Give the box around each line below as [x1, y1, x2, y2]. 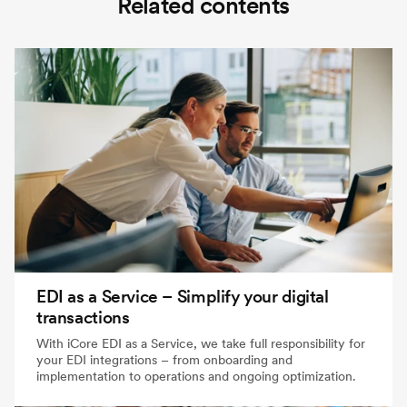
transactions [36, 307, 130, 329]
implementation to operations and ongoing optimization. [36, 368, 356, 385]
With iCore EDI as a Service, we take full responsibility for [36, 335, 365, 352]
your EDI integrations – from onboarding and [36, 352, 293, 369]
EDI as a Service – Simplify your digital [36, 286, 329, 308]
